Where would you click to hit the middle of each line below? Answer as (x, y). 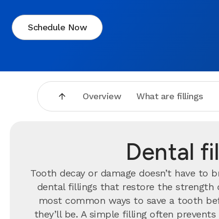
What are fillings (170, 96)
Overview (102, 96)
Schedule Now (57, 27)
